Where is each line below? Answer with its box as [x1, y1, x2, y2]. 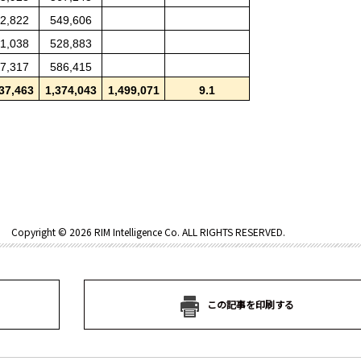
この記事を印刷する [206, 297, 294, 312]
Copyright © [11, 225, 69, 239]
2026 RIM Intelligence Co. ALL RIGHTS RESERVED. [69, 225, 285, 239]
